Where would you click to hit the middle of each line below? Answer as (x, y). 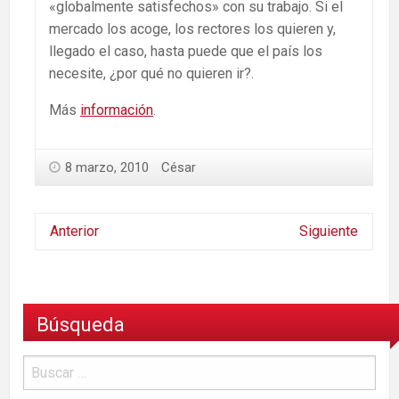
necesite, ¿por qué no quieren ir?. (151, 73)
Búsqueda (81, 325)
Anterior (74, 231)
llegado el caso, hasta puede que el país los (186, 51)
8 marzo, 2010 (107, 167)
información (117, 110)
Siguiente (328, 231)
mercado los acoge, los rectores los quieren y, (192, 28)
